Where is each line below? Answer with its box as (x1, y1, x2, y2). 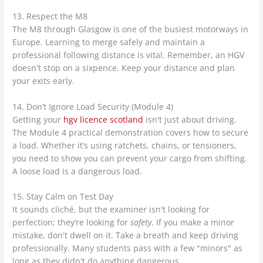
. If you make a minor (151, 217, 235, 228)
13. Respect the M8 (12, 10, 88, 22)
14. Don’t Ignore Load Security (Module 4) (12, 100, 174, 112)
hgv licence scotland (63, 113, 144, 125)
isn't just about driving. (143, 113, 237, 125)
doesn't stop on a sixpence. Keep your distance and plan (12, 62, 235, 73)
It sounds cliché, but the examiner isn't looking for (12, 204, 210, 215)
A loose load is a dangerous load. (12, 165, 143, 177)
